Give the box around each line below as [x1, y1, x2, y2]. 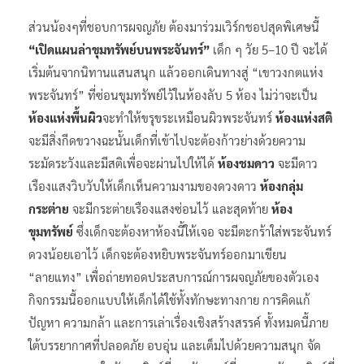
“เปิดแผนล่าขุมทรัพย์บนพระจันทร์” [28, 41, 210, 57]
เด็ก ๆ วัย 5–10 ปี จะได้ [210, 41, 327, 57]
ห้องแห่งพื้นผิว [28, 109, 102, 125]
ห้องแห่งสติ [275, 109, 332, 125]
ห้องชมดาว [218, 154, 275, 171]
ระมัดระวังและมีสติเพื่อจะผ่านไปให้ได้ [28, 154, 218, 171]
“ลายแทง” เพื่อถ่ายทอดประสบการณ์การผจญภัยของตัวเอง [28, 268, 319, 284]
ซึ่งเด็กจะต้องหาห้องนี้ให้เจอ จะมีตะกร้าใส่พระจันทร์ [73, 223, 331, 239]
